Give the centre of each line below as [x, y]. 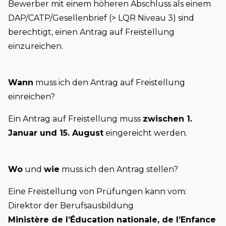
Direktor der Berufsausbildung [71, 206]
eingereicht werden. [146, 133]
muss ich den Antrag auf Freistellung [109, 83]
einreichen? [32, 97]
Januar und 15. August [56, 133]
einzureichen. [36, 46]
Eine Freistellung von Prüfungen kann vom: [97, 192]
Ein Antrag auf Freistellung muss [75, 119]
